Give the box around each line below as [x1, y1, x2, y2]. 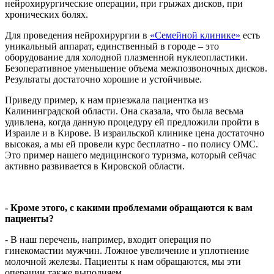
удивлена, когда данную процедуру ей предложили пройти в [5, 116, 259, 127]
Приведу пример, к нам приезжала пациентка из [5, 94, 208, 105]
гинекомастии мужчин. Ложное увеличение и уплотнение [5, 245, 249, 256]
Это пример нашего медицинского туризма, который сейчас [5, 149, 256, 160]
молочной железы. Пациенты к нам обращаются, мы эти [5, 256, 241, 267]
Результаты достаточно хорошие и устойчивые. [5, 73, 202, 84]
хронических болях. [5, 9, 88, 20]
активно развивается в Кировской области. [5, 160, 185, 171]
